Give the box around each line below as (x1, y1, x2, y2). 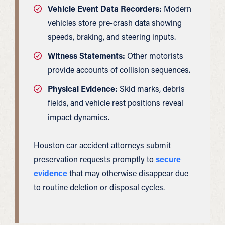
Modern (162, 3, 191, 14)
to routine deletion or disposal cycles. (34, 182, 165, 192)
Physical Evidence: (48, 83, 118, 94)
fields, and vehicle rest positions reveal (48, 97, 183, 108)
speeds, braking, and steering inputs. (48, 31, 176, 42)
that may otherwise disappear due (67, 168, 188, 178)
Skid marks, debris (118, 83, 185, 94)
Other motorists (125, 50, 183, 61)
